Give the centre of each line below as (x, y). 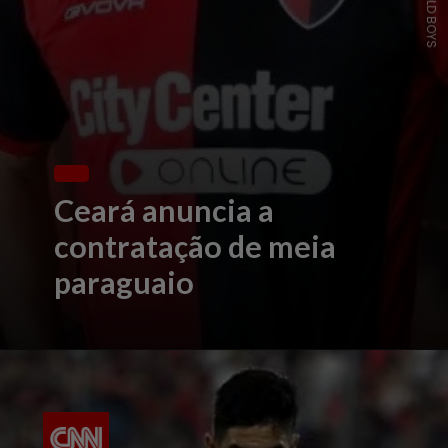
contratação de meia (195, 246)
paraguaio (124, 282)
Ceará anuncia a (164, 210)
